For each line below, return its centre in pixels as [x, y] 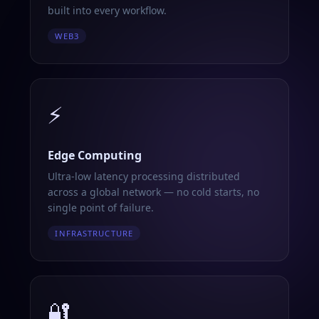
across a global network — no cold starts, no [154, 192]
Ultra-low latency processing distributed [144, 176]
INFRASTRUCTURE [94, 233]
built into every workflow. [108, 10]
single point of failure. [101, 208]
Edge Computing [95, 155]
